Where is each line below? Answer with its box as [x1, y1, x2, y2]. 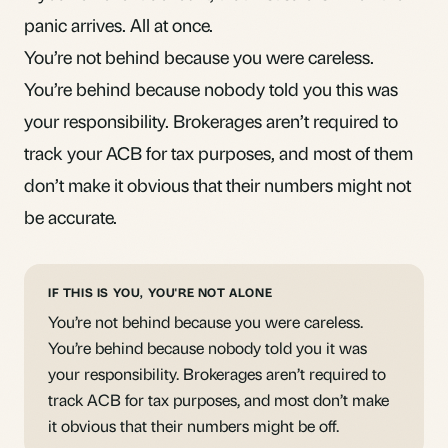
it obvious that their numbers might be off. [48, 414, 339, 436]
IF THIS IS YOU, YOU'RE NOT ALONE [48, 284, 273, 300]
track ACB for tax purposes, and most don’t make [48, 388, 389, 410]
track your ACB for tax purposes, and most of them [24, 140, 413, 164]
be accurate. [24, 204, 117, 228]
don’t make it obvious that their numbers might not [24, 172, 411, 196]
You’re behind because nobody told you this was [24, 76, 398, 100]
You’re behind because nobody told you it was [48, 336, 367, 358]
